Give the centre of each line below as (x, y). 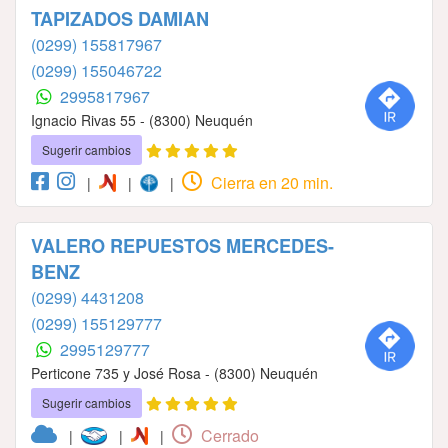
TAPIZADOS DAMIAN (120, 19)
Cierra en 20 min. (269, 183)
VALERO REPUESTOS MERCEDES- (182, 246)
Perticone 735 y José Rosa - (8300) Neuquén (174, 373)
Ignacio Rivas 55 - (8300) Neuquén (142, 120)
